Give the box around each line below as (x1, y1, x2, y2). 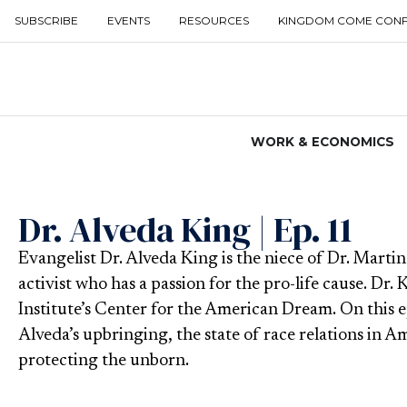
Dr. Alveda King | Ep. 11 (18, 205, 352, 254)
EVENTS (107, 14, 150, 27)
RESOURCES (179, 14, 249, 27)
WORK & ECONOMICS (250, 134, 394, 150)
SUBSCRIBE (15, 14, 78, 27)
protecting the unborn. (18, 352, 189, 371)
